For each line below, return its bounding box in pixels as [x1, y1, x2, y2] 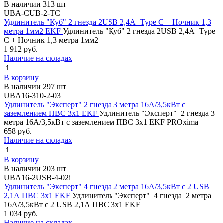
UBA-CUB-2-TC [4, 8, 60, 17]
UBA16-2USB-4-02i [4, 173, 71, 182]
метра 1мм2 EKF [4, 26, 63, 35]
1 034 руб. [4, 209, 38, 218]
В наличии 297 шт [4, 82, 66, 91]
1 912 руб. [4, 44, 38, 53]
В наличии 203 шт [4, 164, 66, 173]
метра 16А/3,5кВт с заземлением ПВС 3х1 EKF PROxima [4, 117, 198, 126]
